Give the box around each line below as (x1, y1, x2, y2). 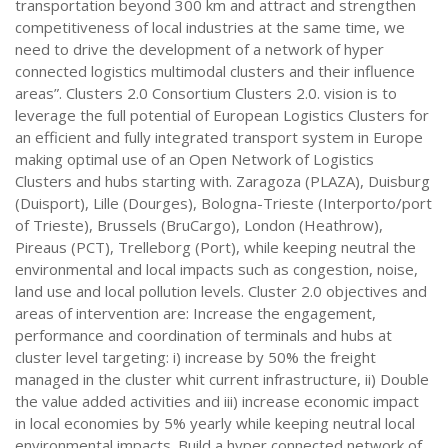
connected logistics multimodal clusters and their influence (15, 61, 415, 81)
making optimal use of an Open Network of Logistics (15, 149, 374, 169)
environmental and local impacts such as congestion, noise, (15, 259, 418, 279)
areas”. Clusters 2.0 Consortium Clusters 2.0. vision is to (15, 83, 397, 103)
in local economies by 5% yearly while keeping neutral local (15, 413, 415, 433)
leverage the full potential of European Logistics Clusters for (15, 105, 429, 125)
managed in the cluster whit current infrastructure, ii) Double (15, 369, 429, 389)
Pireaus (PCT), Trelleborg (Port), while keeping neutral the (15, 237, 416, 257)
